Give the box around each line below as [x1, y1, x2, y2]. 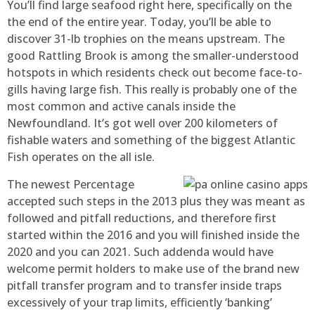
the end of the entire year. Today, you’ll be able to [7, 14, 271, 30]
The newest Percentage [7, 176, 134, 192]
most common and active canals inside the [7, 98, 236, 115]
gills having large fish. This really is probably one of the [7, 82, 297, 98]
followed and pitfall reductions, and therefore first [7, 210, 276, 226]
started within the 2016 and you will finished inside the [7, 226, 300, 243]
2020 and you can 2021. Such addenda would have [7, 243, 274, 259]
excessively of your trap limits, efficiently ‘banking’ [7, 294, 272, 310]
